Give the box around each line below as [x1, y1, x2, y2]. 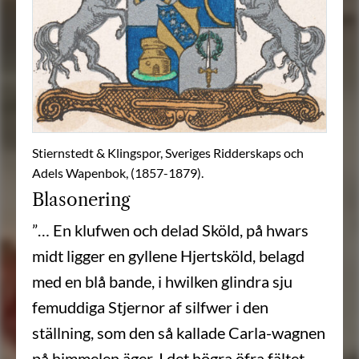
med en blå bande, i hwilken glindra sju [32, 272, 292, 292]
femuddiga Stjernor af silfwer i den [32, 297, 268, 317]
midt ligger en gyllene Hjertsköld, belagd [32, 246, 305, 266]
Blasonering [32, 189, 130, 212]
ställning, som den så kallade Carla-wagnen [32, 323, 325, 343]
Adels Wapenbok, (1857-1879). [32, 165, 204, 181]
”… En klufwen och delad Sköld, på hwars [32, 220, 309, 240]
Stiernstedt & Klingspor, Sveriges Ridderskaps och [32, 145, 304, 161]
